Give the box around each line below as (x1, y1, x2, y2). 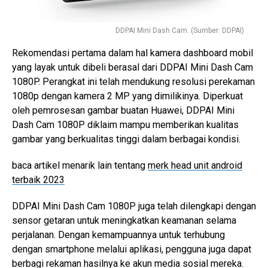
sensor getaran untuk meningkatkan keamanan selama (12, 214, 236, 226)
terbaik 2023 (12, 173, 65, 185)
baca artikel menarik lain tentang (12, 159, 148, 171)
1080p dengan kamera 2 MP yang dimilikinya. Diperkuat (12, 90, 243, 102)
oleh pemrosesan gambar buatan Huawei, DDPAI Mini (12, 104, 234, 116)
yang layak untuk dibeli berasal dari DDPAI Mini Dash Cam (12, 61, 253, 73)
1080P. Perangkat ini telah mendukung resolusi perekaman (12, 75, 255, 87)
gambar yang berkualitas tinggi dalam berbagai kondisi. (12, 133, 240, 145)
